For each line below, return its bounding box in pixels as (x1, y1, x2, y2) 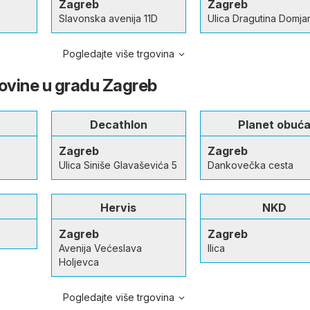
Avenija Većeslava (58, 242, 142, 254)
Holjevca (58, 256, 99, 268)
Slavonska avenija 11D (58, 12, 158, 24)
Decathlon (89, 118, 147, 131)
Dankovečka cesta (207, 159, 293, 171)
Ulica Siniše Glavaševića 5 (58, 159, 177, 171)
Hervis (100, 201, 137, 215)
